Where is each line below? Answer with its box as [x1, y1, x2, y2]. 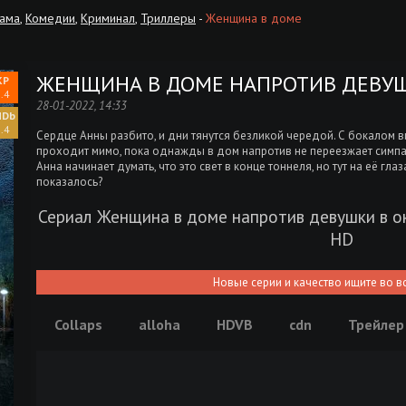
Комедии [25, 10, 75, 26]
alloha [139, 315, 180, 333]
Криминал [81, 10, 135, 26]
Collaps [54, 315, 102, 333]
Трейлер [348, 315, 404, 333]
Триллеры [140, 10, 196, 26]
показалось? [36, 174, 102, 189]
